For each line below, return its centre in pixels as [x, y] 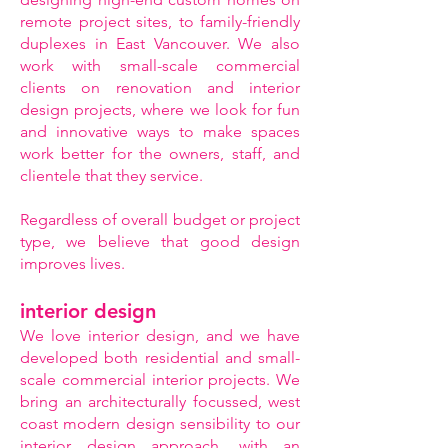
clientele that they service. [113, 175]
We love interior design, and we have [160, 335]
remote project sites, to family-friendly [160, 21]
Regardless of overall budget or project [160, 219]
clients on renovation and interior [160, 87]
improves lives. [72, 263]
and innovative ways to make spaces [160, 131]
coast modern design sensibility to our [160, 423]
